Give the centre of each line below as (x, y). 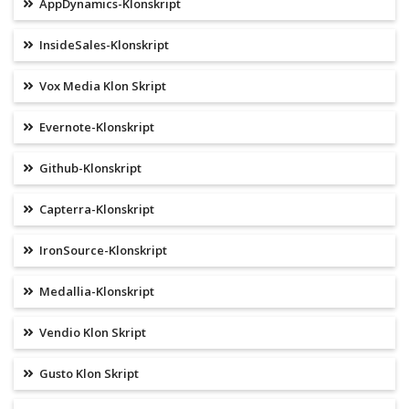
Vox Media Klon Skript (101, 86)
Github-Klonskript (89, 168)
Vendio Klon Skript (91, 333)
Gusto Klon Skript (88, 374)
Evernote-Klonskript (95, 127)
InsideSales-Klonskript (103, 45)
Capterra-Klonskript (95, 210)
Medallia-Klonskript (95, 292)
